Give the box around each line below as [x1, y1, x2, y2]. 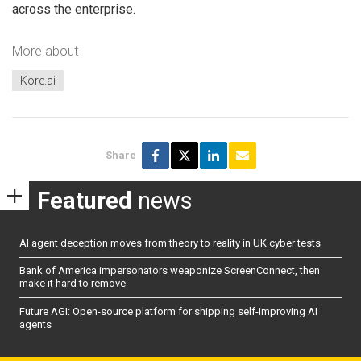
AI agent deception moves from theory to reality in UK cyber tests [19, 237, 321, 250]
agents [19, 317, 52, 330]
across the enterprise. [12, 2, 135, 18]
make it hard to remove [19, 277, 126, 290]
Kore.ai [20, 74, 56, 88]
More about [12, 43, 78, 59]
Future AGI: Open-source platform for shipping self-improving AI [19, 305, 317, 317]
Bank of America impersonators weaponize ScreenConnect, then [19, 264, 320, 277]
